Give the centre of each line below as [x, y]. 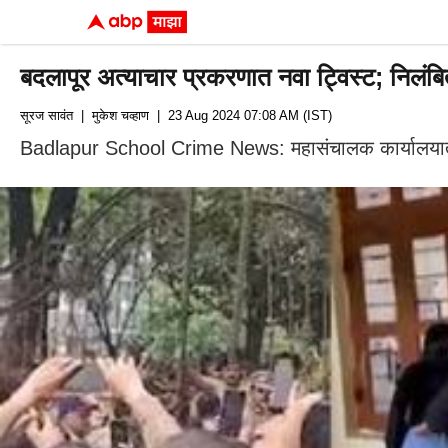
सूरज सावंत [46, 115]
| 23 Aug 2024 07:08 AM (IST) [240, 115]
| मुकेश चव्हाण [111, 115]
